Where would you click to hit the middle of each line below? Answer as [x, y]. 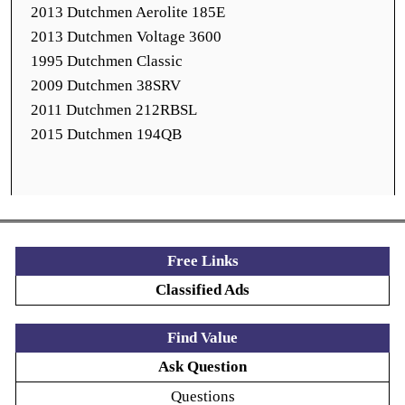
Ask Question [202, 367]
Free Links [202, 261]
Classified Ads [202, 290]
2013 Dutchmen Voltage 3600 [126, 37]
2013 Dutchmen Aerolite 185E [128, 12]
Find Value [202, 338]
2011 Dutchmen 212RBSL [114, 110]
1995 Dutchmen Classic [107, 61]
